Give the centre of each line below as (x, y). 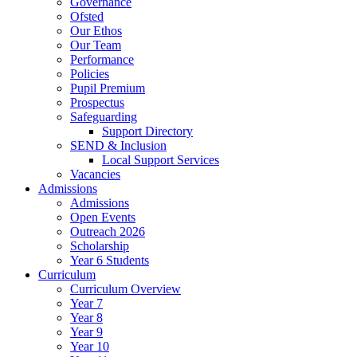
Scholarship (100, 246)
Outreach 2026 (108, 231)
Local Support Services (161, 160)
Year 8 (86, 318)
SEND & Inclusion (118, 145)
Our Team (96, 45)
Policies (90, 74)
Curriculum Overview (126, 289)
